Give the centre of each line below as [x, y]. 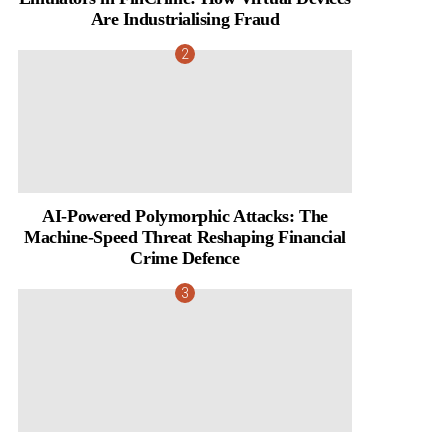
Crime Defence [185, 258]
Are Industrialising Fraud [185, 18]
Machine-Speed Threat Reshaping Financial [185, 237]
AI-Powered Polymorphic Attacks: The [185, 216]
